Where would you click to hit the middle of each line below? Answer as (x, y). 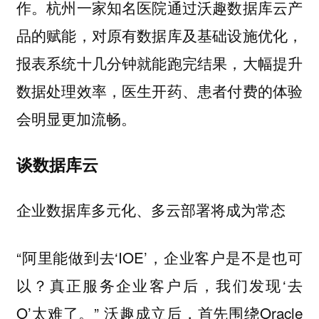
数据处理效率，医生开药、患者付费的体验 (159, 91)
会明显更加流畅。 (76, 119)
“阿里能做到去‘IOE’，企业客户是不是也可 (159, 257)
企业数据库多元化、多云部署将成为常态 (151, 210)
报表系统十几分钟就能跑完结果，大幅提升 (159, 63)
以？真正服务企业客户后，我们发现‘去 (159, 284)
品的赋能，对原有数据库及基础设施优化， (159, 35)
